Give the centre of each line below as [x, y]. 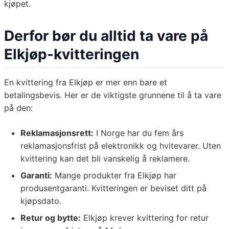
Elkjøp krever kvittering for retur [145, 218]
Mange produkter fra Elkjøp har [114, 176]
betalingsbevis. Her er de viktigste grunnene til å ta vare [113, 95]
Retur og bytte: [51, 218]
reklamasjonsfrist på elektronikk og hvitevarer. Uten [121, 146]
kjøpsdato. [41, 201]
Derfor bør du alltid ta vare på [106, 36]
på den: [18, 108]
